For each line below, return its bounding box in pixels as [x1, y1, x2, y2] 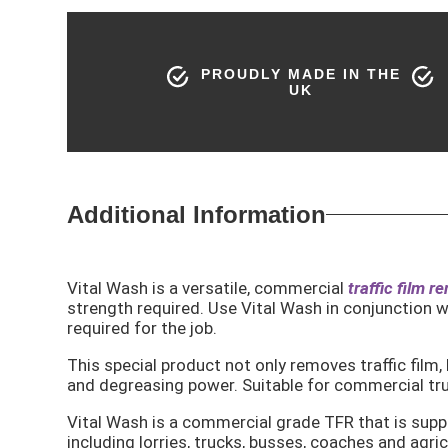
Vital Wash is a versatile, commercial [67, 277, 349, 298]
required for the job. [67, 317, 218, 338]
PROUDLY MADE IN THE [200, 65, 401, 82]
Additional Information [67, 200, 327, 228]
